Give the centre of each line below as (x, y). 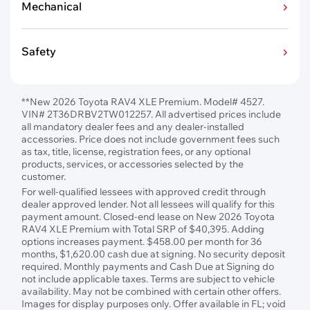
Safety (39, 51)
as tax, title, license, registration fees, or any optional (136, 152)
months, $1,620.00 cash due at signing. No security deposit (153, 254)
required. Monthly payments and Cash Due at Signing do (148, 266)
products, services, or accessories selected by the (133, 164)
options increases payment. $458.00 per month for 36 (142, 241)
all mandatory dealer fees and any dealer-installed (133, 127)
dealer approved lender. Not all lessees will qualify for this (148, 204)
